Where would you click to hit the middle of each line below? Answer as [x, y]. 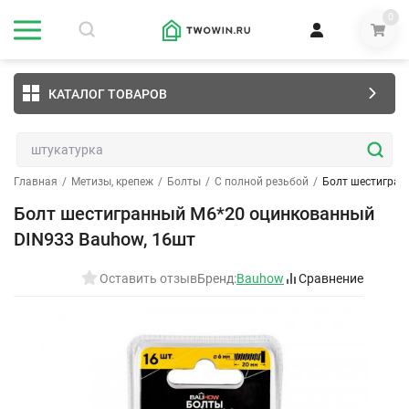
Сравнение [331, 278]
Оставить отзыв [148, 278]
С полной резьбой [262, 182]
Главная [36, 182]
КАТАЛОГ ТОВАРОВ [108, 94]
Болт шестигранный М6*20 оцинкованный [194, 214]
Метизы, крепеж [112, 182]
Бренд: [217, 278]
